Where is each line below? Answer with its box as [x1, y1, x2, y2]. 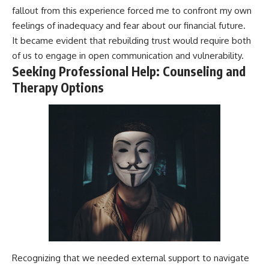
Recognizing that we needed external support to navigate [12, 252, 249, 264]
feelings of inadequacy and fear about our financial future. [12, 19, 246, 31]
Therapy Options [12, 79, 104, 95]
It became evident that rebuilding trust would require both [12, 34, 251, 46]
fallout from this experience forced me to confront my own [12, 4, 252, 16]
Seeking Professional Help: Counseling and [12, 62, 246, 79]
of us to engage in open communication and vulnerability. [12, 49, 244, 61]
